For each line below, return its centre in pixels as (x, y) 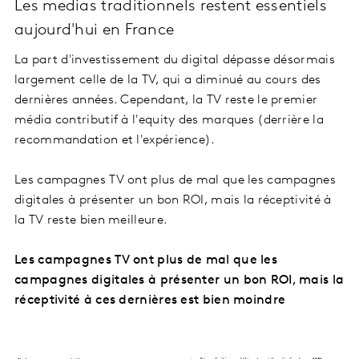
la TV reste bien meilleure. (93, 221)
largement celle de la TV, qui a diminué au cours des (168, 81)
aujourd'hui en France (97, 31)
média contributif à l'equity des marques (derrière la (169, 121)
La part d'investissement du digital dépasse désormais (175, 61)
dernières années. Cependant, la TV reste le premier (166, 101)
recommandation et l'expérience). (115, 141)
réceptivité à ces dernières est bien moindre (150, 301)
